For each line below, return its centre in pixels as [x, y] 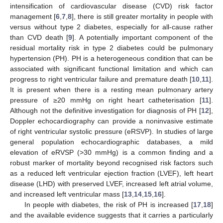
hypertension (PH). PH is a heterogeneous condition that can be [111, 58]
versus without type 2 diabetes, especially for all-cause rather [111, 27]
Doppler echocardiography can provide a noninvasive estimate [111, 121]
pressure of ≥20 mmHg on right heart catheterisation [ [106, 100]
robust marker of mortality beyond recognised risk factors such [111, 163]
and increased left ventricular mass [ [67, 194]
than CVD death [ [39, 37]
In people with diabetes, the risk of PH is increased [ [109, 204]
